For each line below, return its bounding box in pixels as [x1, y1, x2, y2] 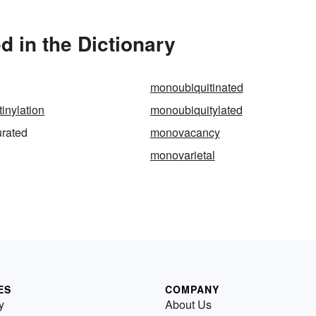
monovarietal [150, 146, 215, 163]
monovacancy [150, 123, 220, 140]
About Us [165, 296, 212, 312]
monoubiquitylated [150, 101, 243, 118]
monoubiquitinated [150, 78, 243, 95]
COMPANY [165, 281, 219, 296]
